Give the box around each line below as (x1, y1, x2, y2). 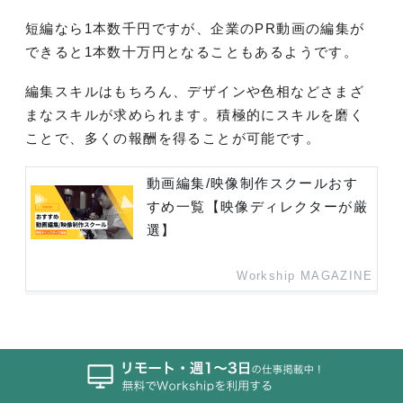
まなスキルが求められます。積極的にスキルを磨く (25, 107, 365, 123)
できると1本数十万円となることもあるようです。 (25, 44, 359, 60)
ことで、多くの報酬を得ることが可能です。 (25, 130, 320, 147)
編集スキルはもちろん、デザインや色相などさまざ (25, 84, 365, 100)
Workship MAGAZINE (237, 270, 372, 283)
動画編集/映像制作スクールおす (147, 175, 358, 192)
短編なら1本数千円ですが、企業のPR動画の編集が (25, 21, 365, 37)
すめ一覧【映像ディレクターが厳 (147, 199, 368, 215)
